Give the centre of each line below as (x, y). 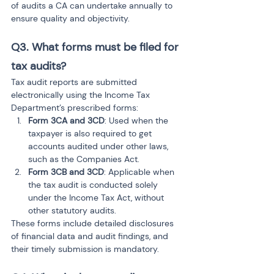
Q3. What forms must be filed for (96, 47)
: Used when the (138, 120)
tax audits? (39, 66)
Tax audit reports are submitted (75, 82)
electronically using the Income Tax (82, 95)
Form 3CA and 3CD (66, 120)
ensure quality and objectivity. (70, 18)
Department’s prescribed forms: (75, 108)
